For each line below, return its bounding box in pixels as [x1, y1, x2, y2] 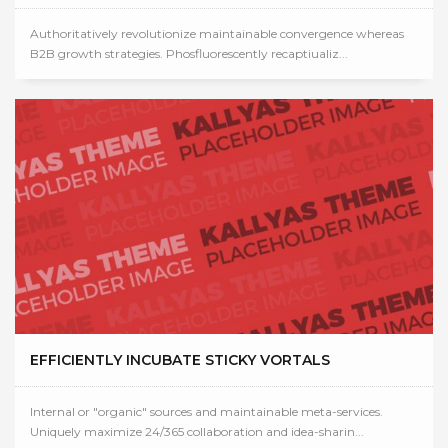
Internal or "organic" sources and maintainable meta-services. [30, 404, 383, 420]
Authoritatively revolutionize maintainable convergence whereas [30, 26, 404, 42]
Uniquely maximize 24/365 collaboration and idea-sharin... [30, 424, 364, 440]
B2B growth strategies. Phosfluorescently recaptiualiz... [30, 46, 348, 62]
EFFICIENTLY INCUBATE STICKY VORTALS [30, 351, 330, 370]
